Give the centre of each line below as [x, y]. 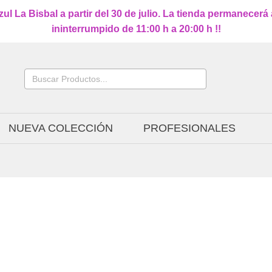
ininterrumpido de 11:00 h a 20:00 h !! [136, 29]
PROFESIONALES [190, 128]
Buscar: [36, 71]
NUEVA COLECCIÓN [61, 128]
